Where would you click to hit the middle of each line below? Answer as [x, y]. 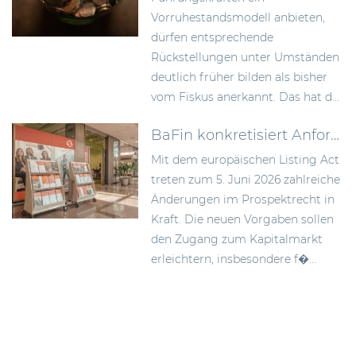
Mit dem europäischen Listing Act [245, 160]
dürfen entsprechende [212, 38]
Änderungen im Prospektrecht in [243, 200]
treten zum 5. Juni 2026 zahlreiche [246, 180]
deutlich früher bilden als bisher [239, 77]
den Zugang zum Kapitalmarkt [237, 240]
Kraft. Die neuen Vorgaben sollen [242, 220]
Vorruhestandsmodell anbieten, [238, 18]
